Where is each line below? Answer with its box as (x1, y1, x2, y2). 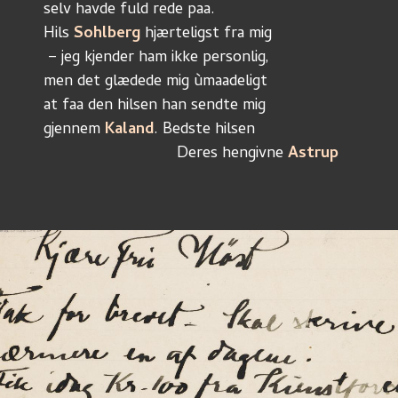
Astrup (288, 141, 338, 167)
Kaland (105, 117, 154, 143)
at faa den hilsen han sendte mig (44, 93, 266, 119)
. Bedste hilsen (154, 117, 255, 143)
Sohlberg (74, 21, 140, 47)
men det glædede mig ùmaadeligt (44, 69, 267, 95)
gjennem (44, 117, 105, 143)
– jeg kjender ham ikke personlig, (48, 45, 269, 71)
